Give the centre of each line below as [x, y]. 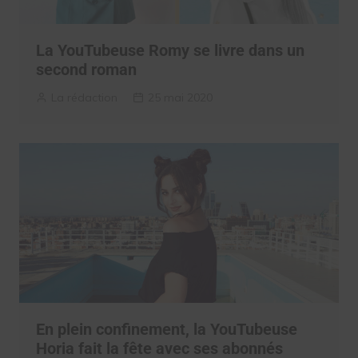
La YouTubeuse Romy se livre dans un [170, 51]
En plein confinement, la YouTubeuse [166, 329]
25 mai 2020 [180, 98]
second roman [86, 70]
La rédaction [84, 98]
